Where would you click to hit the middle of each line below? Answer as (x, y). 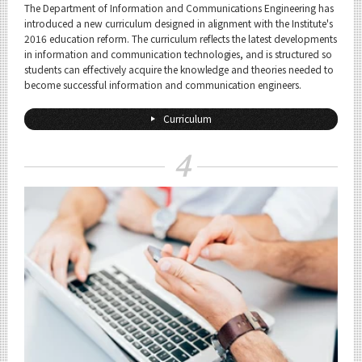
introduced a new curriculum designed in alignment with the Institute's (179, 23)
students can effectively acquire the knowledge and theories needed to (179, 69)
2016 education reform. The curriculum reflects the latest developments (181, 38)
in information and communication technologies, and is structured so (179, 54)
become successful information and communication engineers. (163, 84)
